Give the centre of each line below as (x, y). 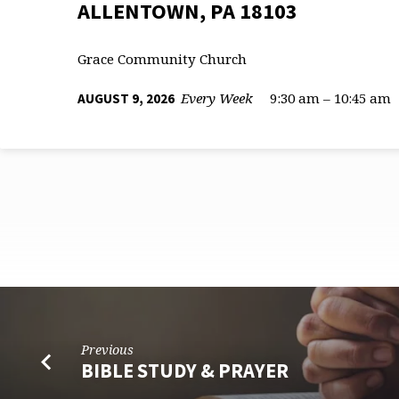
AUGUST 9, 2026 (127, 98)
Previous (108, 350)
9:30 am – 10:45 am (330, 98)
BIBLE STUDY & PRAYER (185, 370)
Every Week (217, 98)
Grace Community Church (162, 59)
